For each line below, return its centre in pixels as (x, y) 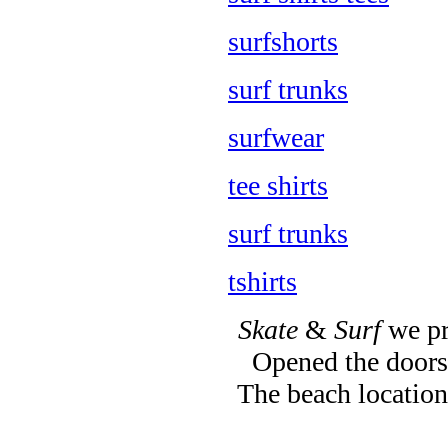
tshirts (262, 281)
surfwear (276, 137)
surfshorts (283, 41)
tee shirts (278, 185)
